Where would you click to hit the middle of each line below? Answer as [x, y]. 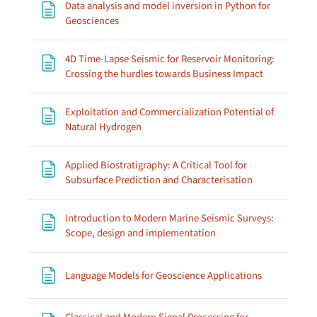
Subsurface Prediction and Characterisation [159, 180]
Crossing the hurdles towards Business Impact [164, 74]
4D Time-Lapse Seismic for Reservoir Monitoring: [170, 59]
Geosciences [92, 21]
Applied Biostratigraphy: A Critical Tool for [156, 165]
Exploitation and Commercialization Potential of [169, 112]
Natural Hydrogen [103, 127]
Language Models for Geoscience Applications [163, 275]
